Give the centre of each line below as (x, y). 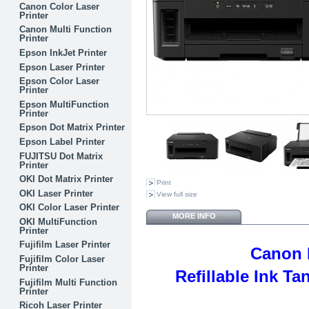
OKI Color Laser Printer (70, 208)
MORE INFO (194, 216)
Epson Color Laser (60, 81)
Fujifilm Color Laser (62, 259)
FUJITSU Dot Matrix (61, 156)
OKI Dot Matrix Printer (67, 179)
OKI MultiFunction (59, 221)
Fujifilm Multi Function (69, 282)
